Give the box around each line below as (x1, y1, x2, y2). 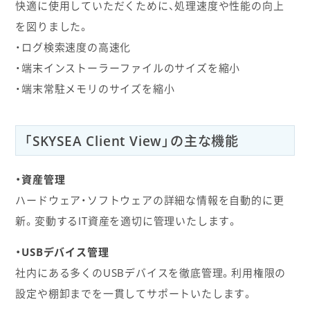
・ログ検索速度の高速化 (15, 39, 131, 54)
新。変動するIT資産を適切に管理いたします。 (15, 214, 238, 228)
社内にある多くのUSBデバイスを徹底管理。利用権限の (15, 266, 286, 280)
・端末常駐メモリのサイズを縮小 (15, 81, 175, 95)
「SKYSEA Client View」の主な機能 (24, 131, 239, 150)
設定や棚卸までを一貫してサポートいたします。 (15, 286, 253, 301)
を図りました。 (15, 19, 89, 33)
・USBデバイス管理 (15, 245, 109, 259)
